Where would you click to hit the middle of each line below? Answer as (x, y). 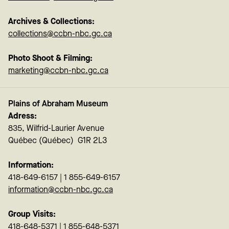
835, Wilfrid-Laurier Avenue (56, 128)
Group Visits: (32, 214)
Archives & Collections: (51, 21)
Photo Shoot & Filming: (50, 58)
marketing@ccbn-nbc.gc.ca (58, 71)
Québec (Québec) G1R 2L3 (59, 141)
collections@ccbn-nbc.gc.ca (60, 34)
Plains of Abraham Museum (58, 104)
